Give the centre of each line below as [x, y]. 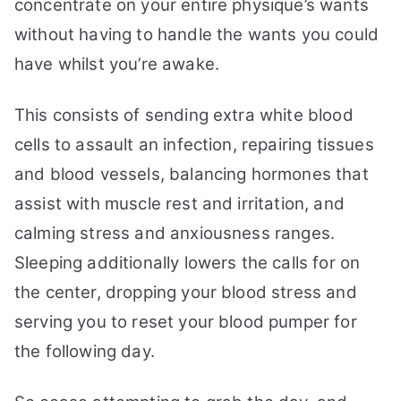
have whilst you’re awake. [117, 64]
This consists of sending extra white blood [184, 115]
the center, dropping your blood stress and [186, 292]
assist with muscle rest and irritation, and [179, 204]
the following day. [85, 351]
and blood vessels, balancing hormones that [192, 174]
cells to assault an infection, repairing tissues [194, 145]
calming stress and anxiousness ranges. [175, 233]
